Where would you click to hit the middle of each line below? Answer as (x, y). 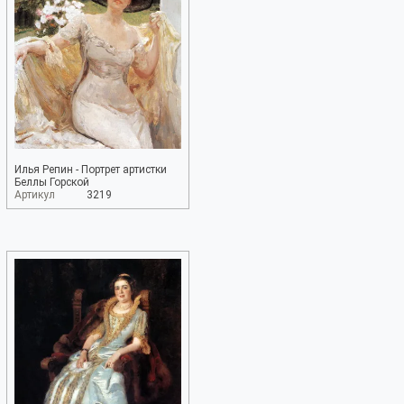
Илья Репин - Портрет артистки (91, 170)
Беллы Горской (52, 182)
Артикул (35, 195)
